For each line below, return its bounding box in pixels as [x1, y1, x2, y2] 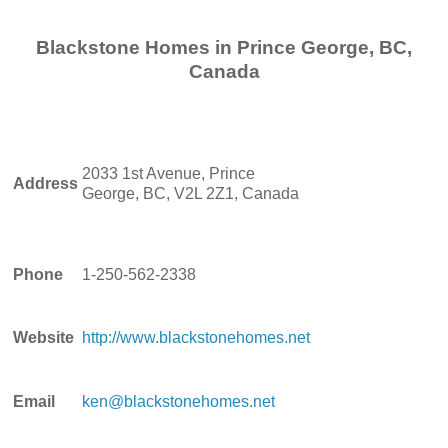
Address [13, 174, 78, 192]
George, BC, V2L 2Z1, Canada [82, 184, 299, 202]
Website [13, 328, 74, 346]
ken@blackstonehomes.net [82, 392, 275, 410]
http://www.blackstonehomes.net [82, 328, 310, 346]
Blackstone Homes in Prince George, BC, [36, 36, 412, 58]
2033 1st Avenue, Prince [82, 164, 255, 182]
